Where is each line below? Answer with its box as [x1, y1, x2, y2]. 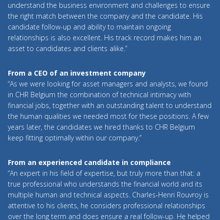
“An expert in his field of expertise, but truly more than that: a [8, 168, 200, 178]
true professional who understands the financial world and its [8, 179, 202, 189]
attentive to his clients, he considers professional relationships [8, 201, 205, 210]
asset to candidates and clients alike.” [8, 44, 127, 53]
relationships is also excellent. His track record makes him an [8, 33, 201, 42]
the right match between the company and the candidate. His [8, 11, 203, 21]
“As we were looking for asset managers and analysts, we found [8, 79, 208, 88]
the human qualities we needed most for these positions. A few [8, 111, 209, 121]
